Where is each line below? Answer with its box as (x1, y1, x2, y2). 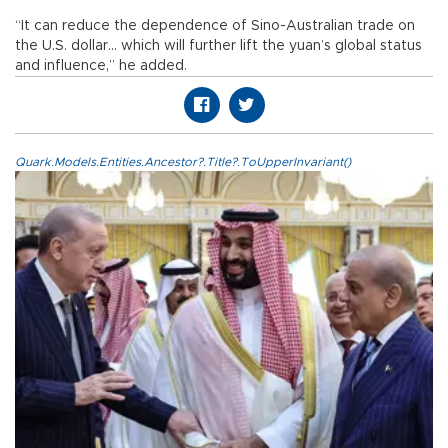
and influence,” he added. (15, 59, 187, 74)
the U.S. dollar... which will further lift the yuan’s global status (15, 39, 422, 54)
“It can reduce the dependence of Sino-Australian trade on (15, 19, 415, 34)
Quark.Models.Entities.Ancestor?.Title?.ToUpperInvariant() (15, 156, 351, 169)
